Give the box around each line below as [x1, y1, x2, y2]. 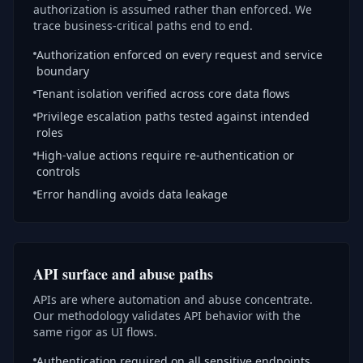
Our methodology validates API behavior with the [33, 308, 301, 323]
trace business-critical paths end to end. [33, 18, 253, 33]
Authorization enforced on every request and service [36, 47, 322, 62]
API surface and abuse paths [33, 263, 213, 284]
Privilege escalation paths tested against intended [36, 109, 310, 124]
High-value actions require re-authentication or [36, 147, 294, 163]
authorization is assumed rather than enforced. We [33, 2, 312, 17]
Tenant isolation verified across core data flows [36, 86, 290, 101]
